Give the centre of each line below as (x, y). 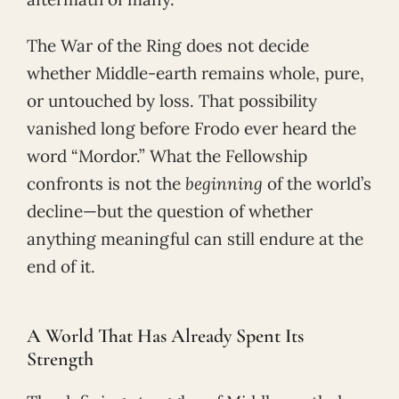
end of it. (61, 267)
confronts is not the (106, 184)
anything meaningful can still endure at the (195, 239)
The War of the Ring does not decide (168, 46)
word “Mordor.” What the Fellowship (167, 156)
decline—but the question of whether (170, 212)
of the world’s (317, 184)
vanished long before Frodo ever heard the (191, 129)
